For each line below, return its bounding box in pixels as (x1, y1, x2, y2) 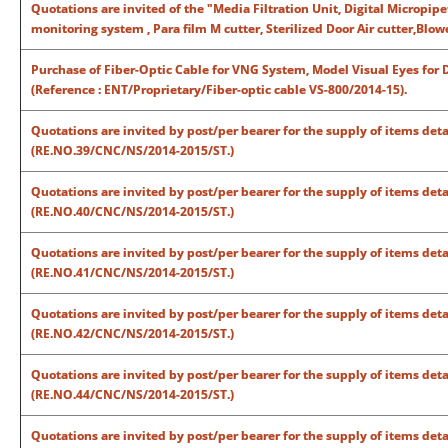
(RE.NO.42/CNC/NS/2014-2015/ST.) (31, 325, 234, 342)
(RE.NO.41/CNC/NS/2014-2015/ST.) (31, 264, 234, 281)
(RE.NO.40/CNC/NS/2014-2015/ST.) (31, 203, 234, 220)
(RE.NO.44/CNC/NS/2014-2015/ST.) (31, 386, 234, 403)
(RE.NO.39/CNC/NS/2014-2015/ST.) (31, 142, 234, 159)
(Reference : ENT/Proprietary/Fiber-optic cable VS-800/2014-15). (31, 81, 407, 98)
